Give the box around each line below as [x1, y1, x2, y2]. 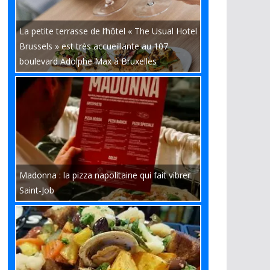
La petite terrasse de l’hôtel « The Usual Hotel [19, 25, 197, 37]
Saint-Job [19, 184, 54, 196]
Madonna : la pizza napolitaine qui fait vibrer [19, 169, 190, 181]
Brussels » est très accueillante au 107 [19, 40, 168, 52]
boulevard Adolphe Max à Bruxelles [19, 55, 157, 67]
